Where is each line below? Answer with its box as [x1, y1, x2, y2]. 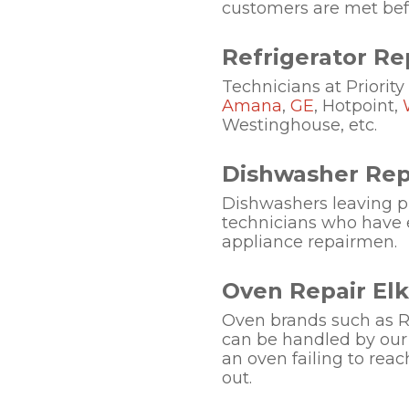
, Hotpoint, [314, 96, 403, 116]
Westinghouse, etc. [222, 115, 377, 135]
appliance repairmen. [222, 232, 397, 252]
